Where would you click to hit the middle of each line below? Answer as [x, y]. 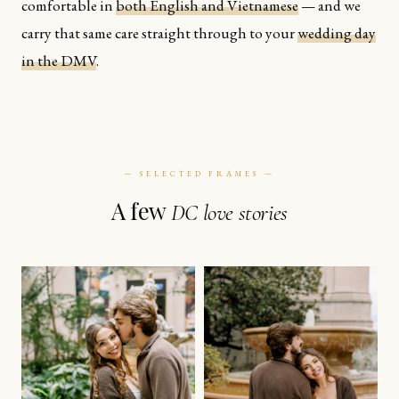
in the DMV [59, 60]
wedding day [337, 33]
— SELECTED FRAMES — [199, 173]
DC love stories [229, 212]
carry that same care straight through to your [159, 33]
